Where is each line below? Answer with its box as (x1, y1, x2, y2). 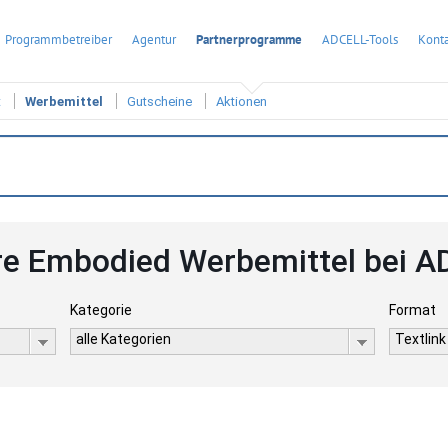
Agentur (132, 31, 176, 48)
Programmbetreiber (5, 31, 112, 48)
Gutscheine (127, 94, 192, 110)
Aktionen (216, 94, 267, 110)
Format (389, 302, 437, 318)
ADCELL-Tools (322, 31, 398, 48)
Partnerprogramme (196, 31, 302, 48)
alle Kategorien (75, 331, 171, 347)
